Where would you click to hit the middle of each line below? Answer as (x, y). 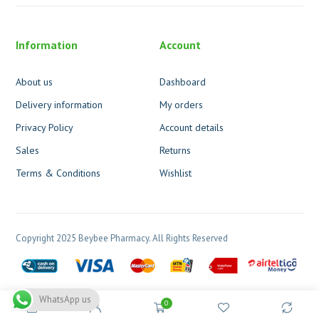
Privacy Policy (45, 127)
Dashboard (183, 82)
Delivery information (59, 104)
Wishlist (176, 173)
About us (35, 82)
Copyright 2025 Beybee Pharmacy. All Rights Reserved (122, 238)
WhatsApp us (65, 299)
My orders (181, 104)
